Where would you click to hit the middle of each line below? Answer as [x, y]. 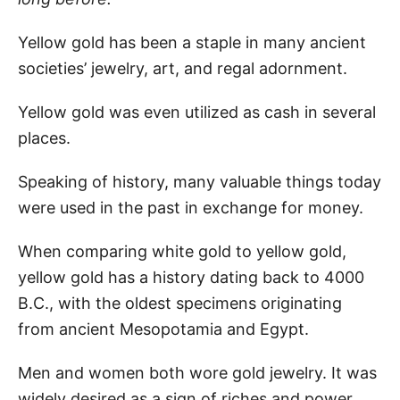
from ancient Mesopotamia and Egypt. [163, 329]
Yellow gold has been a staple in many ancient [192, 42]
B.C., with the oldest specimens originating [180, 303]
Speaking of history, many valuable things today [200, 181]
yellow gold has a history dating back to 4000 [191, 277]
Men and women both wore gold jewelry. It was [197, 372]
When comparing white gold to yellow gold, [182, 251]
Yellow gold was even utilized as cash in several [197, 112]
